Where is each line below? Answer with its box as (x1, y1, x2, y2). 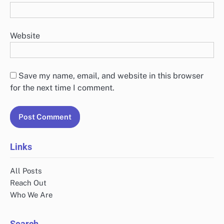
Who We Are (10, 190, 52, 199)
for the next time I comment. (10, 82, 114, 92)
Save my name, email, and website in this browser (18, 70, 203, 80)
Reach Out (10, 178, 46, 187)
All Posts (10, 166, 42, 175)
